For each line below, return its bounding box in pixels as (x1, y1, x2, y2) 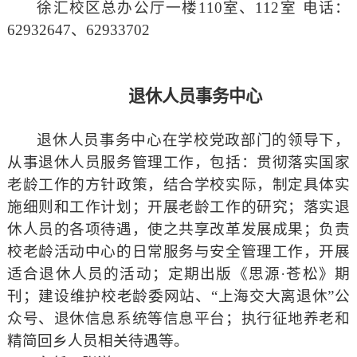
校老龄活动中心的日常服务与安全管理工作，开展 (6, 243, 351, 261)
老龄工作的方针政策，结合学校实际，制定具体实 (6, 176, 351, 194)
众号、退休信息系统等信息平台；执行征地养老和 (6, 310, 351, 328)
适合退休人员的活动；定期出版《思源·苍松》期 (6, 265, 351, 283)
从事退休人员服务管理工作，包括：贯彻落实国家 (6, 154, 351, 171)
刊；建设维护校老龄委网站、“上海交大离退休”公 (6, 288, 351, 305)
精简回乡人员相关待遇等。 (6, 332, 189, 350)
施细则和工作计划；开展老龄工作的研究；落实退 (6, 198, 351, 216)
